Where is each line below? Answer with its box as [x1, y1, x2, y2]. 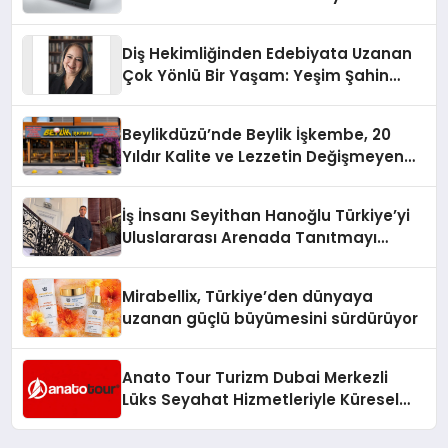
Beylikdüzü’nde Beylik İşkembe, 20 [122, 123, 392, 145]
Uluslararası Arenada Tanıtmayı [122, 226, 378, 248]
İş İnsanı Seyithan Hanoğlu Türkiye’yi [122, 204, 411, 226]
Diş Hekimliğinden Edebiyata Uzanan [122, 42, 413, 64]
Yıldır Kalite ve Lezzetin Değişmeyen [122, 145, 405, 167]
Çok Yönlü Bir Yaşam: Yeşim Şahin [122, 64, 390, 86]
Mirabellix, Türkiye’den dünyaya [122, 285, 374, 307]
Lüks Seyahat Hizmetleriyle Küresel [122, 388, 400, 410]
